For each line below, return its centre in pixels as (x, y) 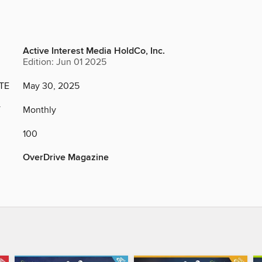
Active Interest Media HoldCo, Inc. (94, 51)
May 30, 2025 (51, 86)
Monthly (39, 110)
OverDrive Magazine (66, 158)
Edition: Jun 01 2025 (65, 62)
